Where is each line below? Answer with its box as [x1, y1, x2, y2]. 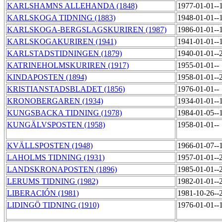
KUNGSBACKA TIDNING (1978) [7, 109, 122, 117]
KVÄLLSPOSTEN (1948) [7, 141, 93, 150]
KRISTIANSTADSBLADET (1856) [7, 85, 125, 94]
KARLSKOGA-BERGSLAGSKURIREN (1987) [7, 25, 166, 34]
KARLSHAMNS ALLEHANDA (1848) [7, 1, 137, 10]
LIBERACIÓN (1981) [7, 189, 79, 198]
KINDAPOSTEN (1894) [7, 73, 87, 82]
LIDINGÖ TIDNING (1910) [7, 201, 99, 210]
